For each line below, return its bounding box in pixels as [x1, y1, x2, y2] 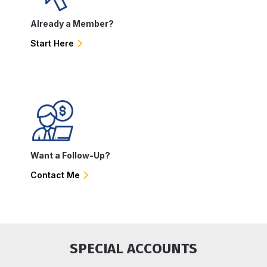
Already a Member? [30, 18, 114, 29]
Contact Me [30, 170, 80, 180]
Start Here [30, 38, 74, 48]
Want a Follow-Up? [30, 150, 110, 160]
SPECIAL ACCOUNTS [70, 240, 197, 257]
